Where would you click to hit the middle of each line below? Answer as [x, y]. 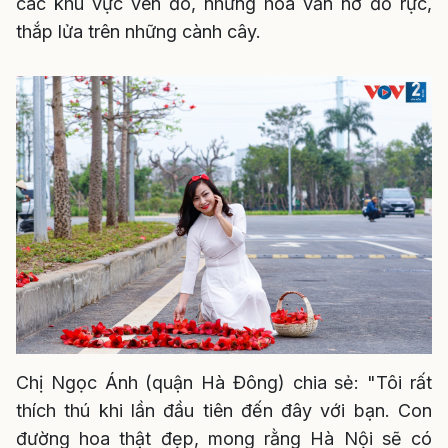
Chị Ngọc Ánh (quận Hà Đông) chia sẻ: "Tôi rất [224, 382]
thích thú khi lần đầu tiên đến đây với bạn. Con [224, 410]
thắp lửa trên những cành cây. [138, 31]
